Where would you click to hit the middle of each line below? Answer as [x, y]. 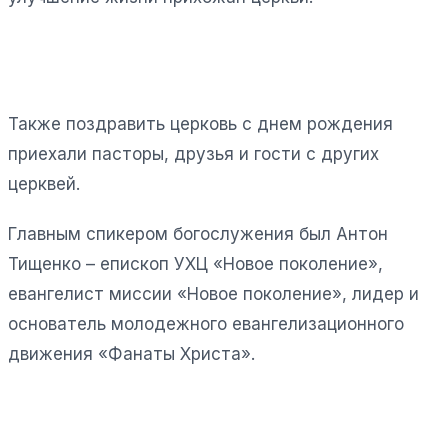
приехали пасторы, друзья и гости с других [193, 153]
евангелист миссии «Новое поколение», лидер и [213, 293]
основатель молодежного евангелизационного [206, 323]
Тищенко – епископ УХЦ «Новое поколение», [195, 263]
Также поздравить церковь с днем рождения [200, 123]
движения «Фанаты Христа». [131, 353]
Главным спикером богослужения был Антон [198, 233]
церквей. [44, 183]
